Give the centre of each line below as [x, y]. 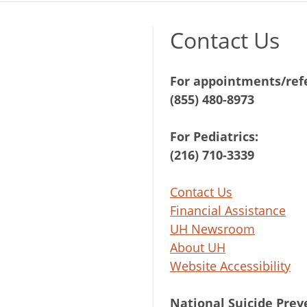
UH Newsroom [212, 229]
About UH [198, 247]
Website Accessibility [230, 266]
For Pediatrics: [214, 136]
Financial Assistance [228, 210]
